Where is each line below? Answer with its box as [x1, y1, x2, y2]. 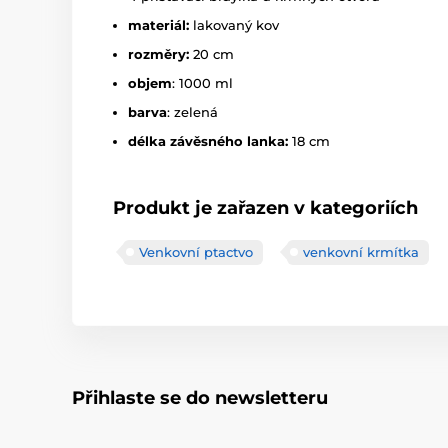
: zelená [167, 103, 218, 120]
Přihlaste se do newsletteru [72, 386, 328, 409]
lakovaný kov [189, 16, 279, 33]
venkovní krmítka [303, 243, 419, 260]
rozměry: [128, 45, 189, 62]
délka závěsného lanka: [128, 132, 292, 149]
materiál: [128, 16, 189, 33]
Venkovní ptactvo [139, 243, 253, 260]
